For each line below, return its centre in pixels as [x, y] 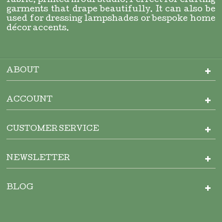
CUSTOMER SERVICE [53, 129]
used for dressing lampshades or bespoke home [111, 19]
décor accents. [38, 28]
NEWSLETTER [38, 159]
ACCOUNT [30, 100]
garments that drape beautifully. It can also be [111, 10]
